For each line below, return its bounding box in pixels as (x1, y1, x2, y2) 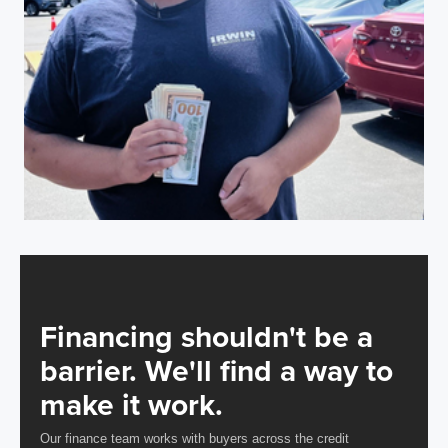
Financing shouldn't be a (40, 315, 373, 359)
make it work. (40, 383, 223, 427)
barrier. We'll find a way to (40, 349, 393, 393)
